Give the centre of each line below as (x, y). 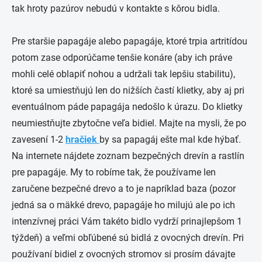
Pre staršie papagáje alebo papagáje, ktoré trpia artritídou (130, 41)
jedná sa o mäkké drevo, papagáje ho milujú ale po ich (123, 205)
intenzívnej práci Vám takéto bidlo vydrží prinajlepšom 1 (127, 221)
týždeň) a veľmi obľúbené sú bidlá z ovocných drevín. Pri (128, 238)
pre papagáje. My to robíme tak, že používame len (114, 172)
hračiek (81, 139)
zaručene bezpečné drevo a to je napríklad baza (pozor (124, 189)
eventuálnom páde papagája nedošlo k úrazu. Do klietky (127, 107)
